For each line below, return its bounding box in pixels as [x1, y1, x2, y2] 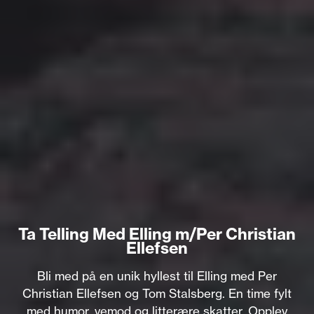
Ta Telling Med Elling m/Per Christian [18, 224, 296, 244]
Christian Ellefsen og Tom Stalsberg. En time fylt [22, 286, 292, 301]
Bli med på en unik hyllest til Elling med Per [37, 268, 277, 283]
